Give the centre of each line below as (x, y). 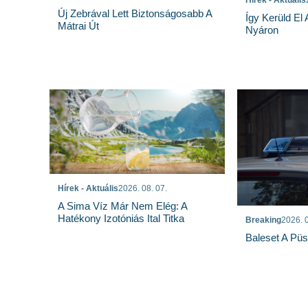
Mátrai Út (78, 25)
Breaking (263, 220)
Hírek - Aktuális (88, 189)
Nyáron (262, 30)
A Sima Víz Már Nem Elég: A (122, 206)
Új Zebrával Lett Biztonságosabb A (135, 13)
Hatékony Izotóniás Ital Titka (121, 219)
